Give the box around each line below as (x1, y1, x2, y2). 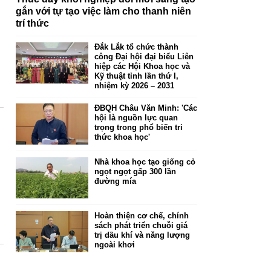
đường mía (94, 177, 136, 186)
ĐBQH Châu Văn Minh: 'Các (94, 103, 197, 113)
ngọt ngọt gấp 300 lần (94, 167, 176, 177)
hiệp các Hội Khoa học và (94, 62, 190, 71)
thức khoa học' (94, 132, 150, 142)
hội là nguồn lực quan (94, 113, 178, 123)
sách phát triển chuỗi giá (94, 221, 188, 230)
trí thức (16, 18, 49, 29)
